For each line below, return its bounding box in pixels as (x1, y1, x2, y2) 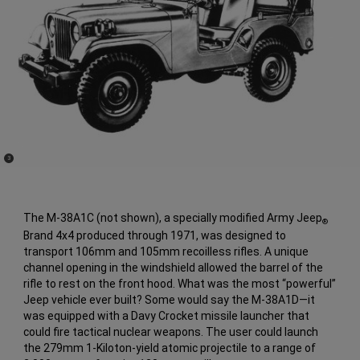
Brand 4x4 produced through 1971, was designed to (23, 228, 287, 242)
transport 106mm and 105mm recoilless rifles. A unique (23, 244, 309, 258)
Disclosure (6, 159, 35, 167)
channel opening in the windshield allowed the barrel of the (23, 260, 324, 274)
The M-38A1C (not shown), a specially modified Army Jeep (23, 211, 323, 224)
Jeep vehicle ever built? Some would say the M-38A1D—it (23, 292, 316, 306)
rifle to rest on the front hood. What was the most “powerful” (23, 276, 337, 290)
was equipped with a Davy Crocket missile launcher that (23, 309, 310, 322)
